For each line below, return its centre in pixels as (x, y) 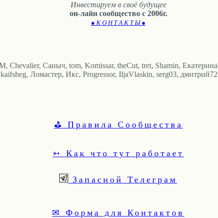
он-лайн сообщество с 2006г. (118, 14)
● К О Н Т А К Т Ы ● (118, 23)
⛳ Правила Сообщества (118, 124)
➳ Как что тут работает (118, 153)
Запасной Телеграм (123, 179)
